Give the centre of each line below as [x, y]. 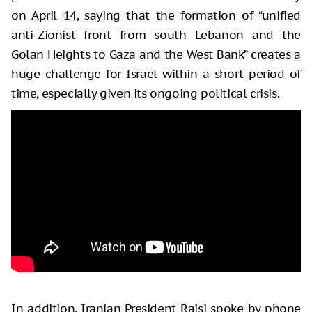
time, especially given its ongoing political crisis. [146, 93]
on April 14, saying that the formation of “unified [156, 15]
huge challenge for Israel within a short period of [156, 73]
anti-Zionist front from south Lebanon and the [156, 34]
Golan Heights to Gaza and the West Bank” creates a [156, 54]
